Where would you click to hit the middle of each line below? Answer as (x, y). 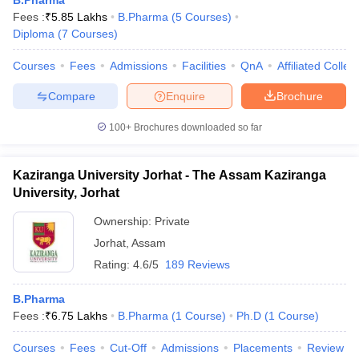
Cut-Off (128, 348)
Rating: (113, 264)
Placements (263, 348)
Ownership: (124, 221)
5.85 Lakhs (79, 17)
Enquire (186, 96)
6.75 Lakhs (79, 316)
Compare (71, 96)
